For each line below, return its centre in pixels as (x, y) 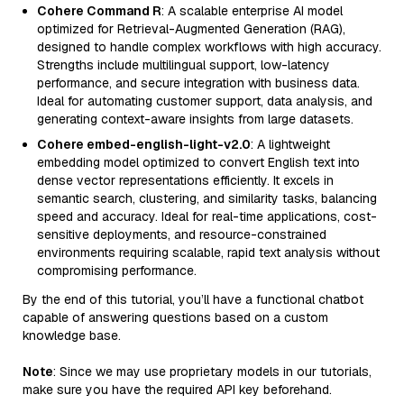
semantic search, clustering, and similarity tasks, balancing (207, 198)
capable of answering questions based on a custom (175, 317)
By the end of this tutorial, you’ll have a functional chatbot (193, 299)
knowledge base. (72, 335)
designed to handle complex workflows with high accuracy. (209, 47)
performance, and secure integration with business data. (198, 83)
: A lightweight (290, 144)
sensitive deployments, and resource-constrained (182, 234)
